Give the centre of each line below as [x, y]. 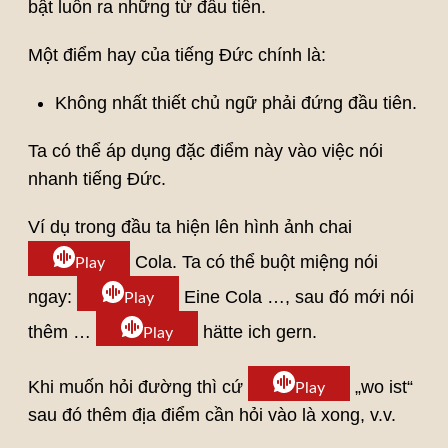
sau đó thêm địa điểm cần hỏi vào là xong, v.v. [211, 415]
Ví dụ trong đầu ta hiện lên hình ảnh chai [189, 227]
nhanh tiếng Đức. [96, 179]
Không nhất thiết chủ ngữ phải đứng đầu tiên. [235, 103]
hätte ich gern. [257, 332]
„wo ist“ [381, 387]
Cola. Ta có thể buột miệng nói [253, 262]
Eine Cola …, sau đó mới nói [296, 297]
